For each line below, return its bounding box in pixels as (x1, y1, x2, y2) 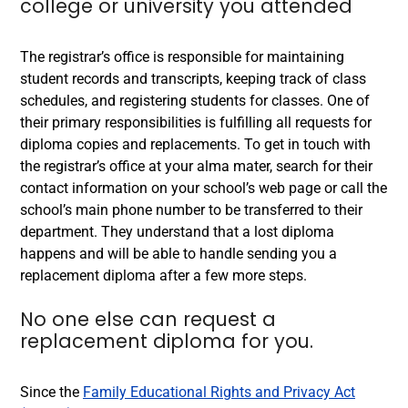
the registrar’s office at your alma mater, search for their (20, 157, 372, 175)
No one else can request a (20, 305, 276, 332)
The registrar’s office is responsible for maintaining (20, 47, 344, 66)
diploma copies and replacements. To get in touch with (20, 135, 371, 153)
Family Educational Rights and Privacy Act (83, 382, 355, 401)
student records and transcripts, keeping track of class (20, 69, 366, 87)
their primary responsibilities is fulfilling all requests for (20, 113, 372, 131)
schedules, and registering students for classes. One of (20, 91, 370, 109)
